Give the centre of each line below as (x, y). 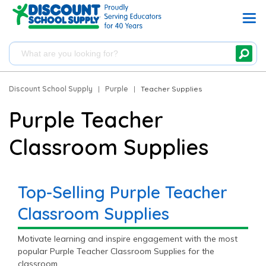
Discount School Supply (51, 89)
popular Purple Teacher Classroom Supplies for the (116, 251)
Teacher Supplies (171, 89)
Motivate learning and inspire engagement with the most (128, 239)
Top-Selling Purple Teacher (123, 192)
